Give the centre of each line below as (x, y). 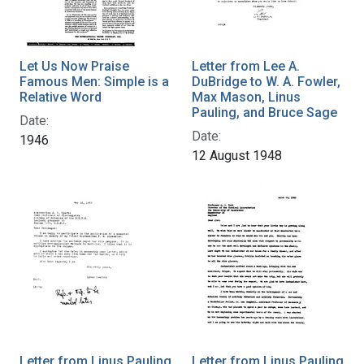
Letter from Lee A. (246, 66)
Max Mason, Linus (246, 97)
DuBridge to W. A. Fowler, (266, 81)
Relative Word (61, 97)
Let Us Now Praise (74, 66)
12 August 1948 (237, 155)
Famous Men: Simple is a (94, 81)
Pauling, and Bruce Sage (264, 112)
